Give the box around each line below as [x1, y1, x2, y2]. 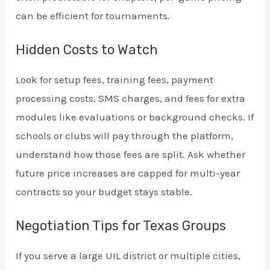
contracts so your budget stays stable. [16, 185, 193, 198]
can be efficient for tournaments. [16, 9, 171, 22]
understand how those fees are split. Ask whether [16, 148, 246, 160]
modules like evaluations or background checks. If [16, 110, 254, 123]
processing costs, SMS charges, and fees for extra [16, 92, 246, 104]
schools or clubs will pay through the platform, [16, 129, 234, 142]
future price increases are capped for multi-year [16, 166, 240, 179]
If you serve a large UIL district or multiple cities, [16, 249, 241, 262]
